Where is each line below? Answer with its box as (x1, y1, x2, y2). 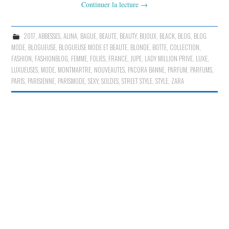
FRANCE (108, 53, 128, 63)
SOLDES (101, 76, 119, 86)
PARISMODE (58, 76, 85, 86)
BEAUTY (119, 31, 136, 41)
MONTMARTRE (58, 64, 91, 75)
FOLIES (90, 53, 106, 63)
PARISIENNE (28, 76, 55, 86)
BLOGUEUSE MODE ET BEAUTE (59, 42, 128, 52)
